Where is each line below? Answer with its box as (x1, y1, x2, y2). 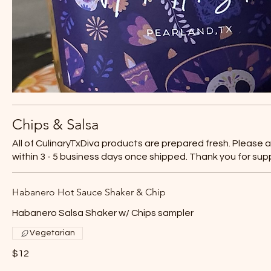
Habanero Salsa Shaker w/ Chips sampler (12, 208, 194, 218)
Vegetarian (30, 229, 75, 237)
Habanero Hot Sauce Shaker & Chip (12, 186, 166, 198)
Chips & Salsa (12, 116, 99, 133)
